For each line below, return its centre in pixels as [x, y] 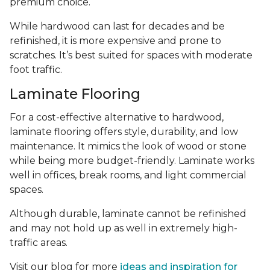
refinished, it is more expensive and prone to [115, 41]
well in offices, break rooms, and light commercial [128, 175]
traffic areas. [39, 243]
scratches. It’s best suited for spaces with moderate [131, 55]
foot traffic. [36, 70]
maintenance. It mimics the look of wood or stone [128, 146]
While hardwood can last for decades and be [117, 27]
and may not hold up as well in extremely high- [124, 228]
